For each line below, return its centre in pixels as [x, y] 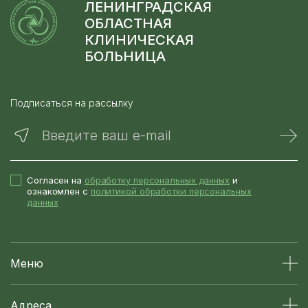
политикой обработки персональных [171, 191]
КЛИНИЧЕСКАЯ [139, 40]
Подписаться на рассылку [72, 103]
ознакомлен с [59, 191]
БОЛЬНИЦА [125, 56]
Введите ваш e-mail [107, 135]
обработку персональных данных [157, 180]
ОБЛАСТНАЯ [128, 23]
